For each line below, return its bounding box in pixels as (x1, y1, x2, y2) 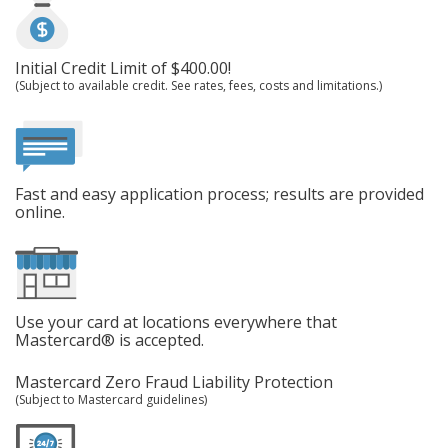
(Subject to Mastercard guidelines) (15, 390, 207, 408)
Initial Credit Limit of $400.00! (15, 56, 231, 79)
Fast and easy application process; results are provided (15, 182, 424, 205)
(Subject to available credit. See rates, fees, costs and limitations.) (15, 76, 382, 94)
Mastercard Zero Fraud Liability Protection (15, 370, 333, 393)
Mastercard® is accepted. (15, 328, 204, 351)
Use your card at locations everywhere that (15, 310, 337, 333)
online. (15, 200, 65, 223)
